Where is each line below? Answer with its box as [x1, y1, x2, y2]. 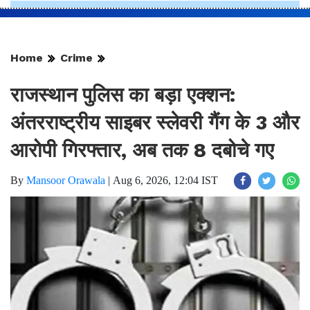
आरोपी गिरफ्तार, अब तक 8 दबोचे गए [10, 138, 274, 162]
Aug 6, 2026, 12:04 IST [113, 174, 218, 186]
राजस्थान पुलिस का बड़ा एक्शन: [10, 82, 235, 107]
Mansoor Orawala [26, 174, 105, 186]
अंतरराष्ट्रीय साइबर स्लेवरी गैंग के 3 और [10, 110, 300, 134]
